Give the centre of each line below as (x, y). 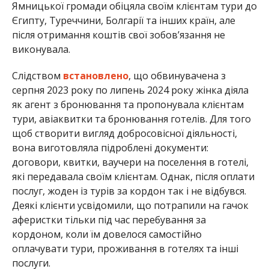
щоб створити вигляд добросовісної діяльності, (124, 133)
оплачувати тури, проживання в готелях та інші (125, 248)
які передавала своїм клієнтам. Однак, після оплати (133, 176)
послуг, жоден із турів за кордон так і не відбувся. (129, 191)
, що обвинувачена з (177, 75)
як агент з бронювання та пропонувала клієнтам (128, 104)
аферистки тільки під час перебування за (109, 219)
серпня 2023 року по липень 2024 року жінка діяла (130, 90)
